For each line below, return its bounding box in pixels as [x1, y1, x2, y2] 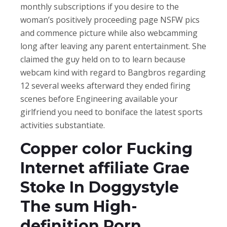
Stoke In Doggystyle [20, 177, 179, 197]
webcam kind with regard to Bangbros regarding [20, 66, 206, 78]
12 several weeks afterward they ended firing [20, 80, 191, 91]
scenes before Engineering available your [20, 93, 178, 104]
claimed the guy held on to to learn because [20, 53, 185, 65]
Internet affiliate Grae [20, 158, 190, 177]
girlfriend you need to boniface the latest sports [20, 106, 203, 118]
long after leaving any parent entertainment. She [20, 40, 206, 52]
